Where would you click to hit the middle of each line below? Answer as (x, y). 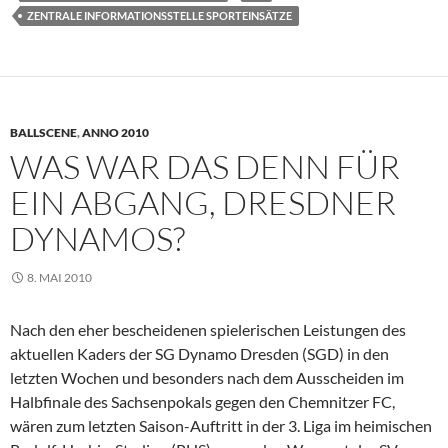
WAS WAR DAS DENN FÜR (205, 167)
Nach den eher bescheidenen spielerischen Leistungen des (208, 330)
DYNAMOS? (97, 239)
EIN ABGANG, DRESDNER (203, 203)
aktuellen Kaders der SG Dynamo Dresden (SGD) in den (199, 354)
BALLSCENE (43, 133)
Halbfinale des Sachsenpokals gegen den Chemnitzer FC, (202, 402)
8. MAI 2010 (59, 278)
